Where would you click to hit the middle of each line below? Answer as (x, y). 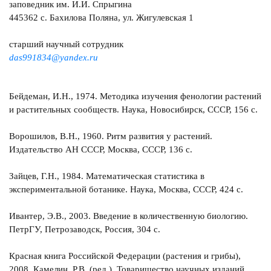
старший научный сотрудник (66, 44)
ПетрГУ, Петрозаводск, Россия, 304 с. (85, 230)
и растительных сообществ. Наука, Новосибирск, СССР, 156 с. (133, 110)
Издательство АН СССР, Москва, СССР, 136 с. (101, 150)
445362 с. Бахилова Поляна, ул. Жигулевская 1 (101, 18)
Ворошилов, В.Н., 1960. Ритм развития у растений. (111, 136)
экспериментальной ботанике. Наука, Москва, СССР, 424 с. (126, 190)
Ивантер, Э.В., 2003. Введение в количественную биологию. (129, 216)
